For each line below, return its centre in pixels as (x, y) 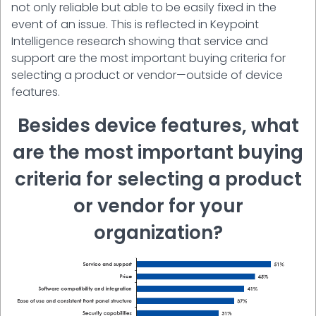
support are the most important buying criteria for (148, 58)
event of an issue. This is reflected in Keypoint (135, 24)
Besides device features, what (158, 125)
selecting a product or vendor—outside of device (147, 75)
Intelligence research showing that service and (140, 41)
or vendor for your (158, 206)
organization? (158, 232)
